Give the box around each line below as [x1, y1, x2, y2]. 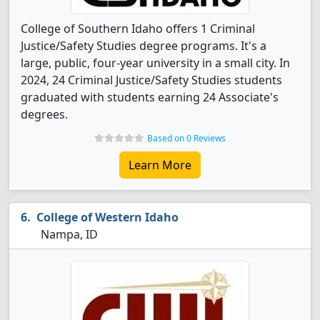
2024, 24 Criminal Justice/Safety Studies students [21, 72, 282, 88]
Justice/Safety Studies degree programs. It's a [21, 38, 266, 54]
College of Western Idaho [36, 209, 179, 225]
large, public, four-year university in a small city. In [21, 55, 290, 71]
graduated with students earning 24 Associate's [21, 89, 279, 105]
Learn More [129, 157, 191, 173]
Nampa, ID [38, 226, 98, 242]
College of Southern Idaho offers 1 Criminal [21, 21, 255, 36]
